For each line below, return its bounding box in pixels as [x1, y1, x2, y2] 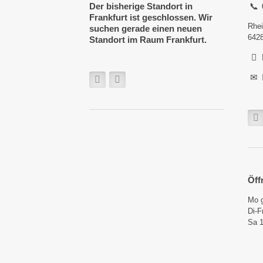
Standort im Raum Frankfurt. [89, 34, 207, 45]
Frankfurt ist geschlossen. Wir [89, 12, 213, 22]
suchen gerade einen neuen [89, 23, 202, 33]
